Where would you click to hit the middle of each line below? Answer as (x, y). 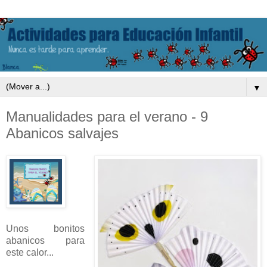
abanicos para (46, 241)
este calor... (30, 253)
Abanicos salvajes (62, 133)
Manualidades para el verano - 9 (107, 116)
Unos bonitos (46, 229)
